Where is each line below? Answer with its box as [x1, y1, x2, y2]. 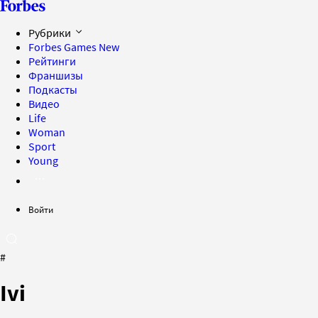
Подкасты [28, 82, 77, 97]
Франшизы [28, 68, 83, 82]
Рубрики [28, 26, 73, 40]
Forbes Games [28, 40, 99, 54]
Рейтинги [28, 54, 76, 68]
